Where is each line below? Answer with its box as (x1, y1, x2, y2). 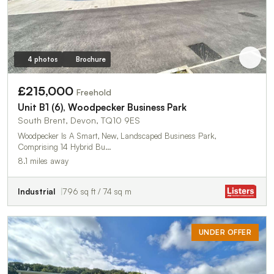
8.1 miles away (18, 156, 68, 166)
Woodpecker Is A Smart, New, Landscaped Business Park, (18, 131, 216, 141)
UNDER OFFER (198, 228, 251, 237)
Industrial (18, 187, 55, 196)
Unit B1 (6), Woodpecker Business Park (18, 102, 187, 113)
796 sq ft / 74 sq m (63, 187, 131, 196)
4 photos (27, 55, 57, 64)
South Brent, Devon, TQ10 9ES (18, 115, 140, 125)
